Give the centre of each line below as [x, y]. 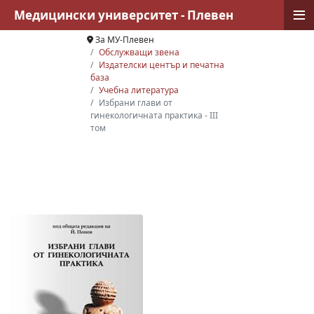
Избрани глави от [135, 103]
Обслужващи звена [139, 52]
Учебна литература [138, 90]
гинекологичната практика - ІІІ [154, 115]
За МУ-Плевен [124, 40]
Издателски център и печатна [161, 65]
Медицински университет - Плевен [124, 15]
